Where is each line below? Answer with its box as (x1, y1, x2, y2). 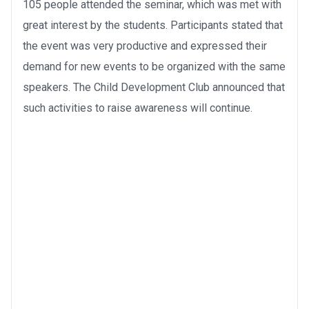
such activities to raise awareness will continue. (23, 101, 252, 114)
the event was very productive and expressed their (23, 39, 267, 52)
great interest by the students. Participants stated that (23, 18, 283, 32)
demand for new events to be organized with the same (23, 59, 286, 73)
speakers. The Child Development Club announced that (23, 80, 285, 94)
